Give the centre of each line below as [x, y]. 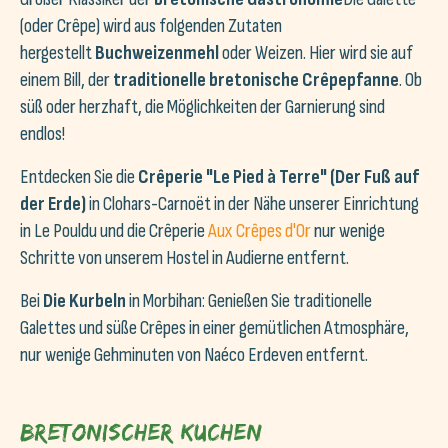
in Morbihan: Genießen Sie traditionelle [249, 301]
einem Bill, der [66, 80]
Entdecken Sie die [77, 177]
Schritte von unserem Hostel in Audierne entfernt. [184, 258]
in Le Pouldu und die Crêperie [114, 231]
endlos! [42, 134]
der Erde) [54, 204]
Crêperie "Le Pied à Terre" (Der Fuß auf [277, 177]
